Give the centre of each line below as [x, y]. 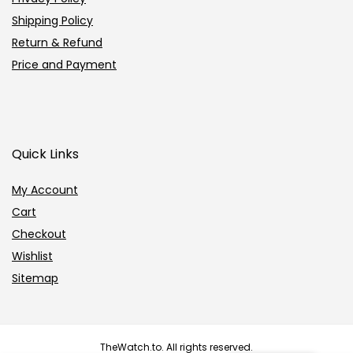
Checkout [39, 234]
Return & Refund [57, 42]
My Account [45, 190]
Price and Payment [64, 64]
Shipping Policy [52, 20]
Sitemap [35, 278]
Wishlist [32, 256]
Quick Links [45, 154]
